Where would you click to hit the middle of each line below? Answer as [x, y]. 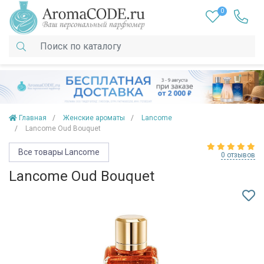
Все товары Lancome [59, 152]
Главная [33, 118]
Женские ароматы [94, 118]
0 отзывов [238, 155]
